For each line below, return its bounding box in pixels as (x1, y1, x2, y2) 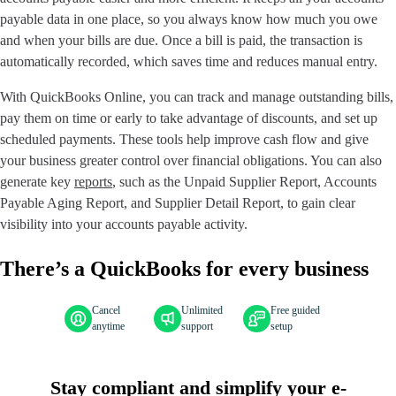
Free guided (270, 304, 320, 317)
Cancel (91, 304, 120, 317)
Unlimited (180, 304, 223, 317)
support (180, 320, 213, 333)
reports (74, 174, 112, 190)
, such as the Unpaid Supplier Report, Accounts (112, 174, 377, 190)
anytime (91, 320, 125, 333)
